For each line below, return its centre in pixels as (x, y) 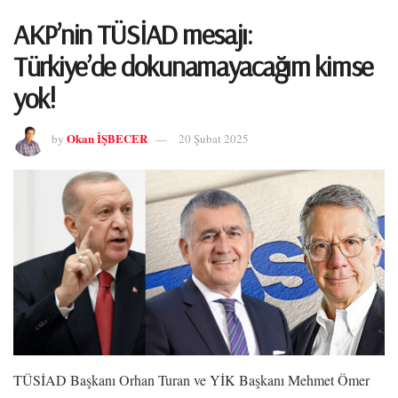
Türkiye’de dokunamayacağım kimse (194, 66)
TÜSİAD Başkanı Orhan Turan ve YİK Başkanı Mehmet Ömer (191, 379)
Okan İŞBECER (107, 139)
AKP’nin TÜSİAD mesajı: (133, 34)
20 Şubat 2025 (214, 139)
